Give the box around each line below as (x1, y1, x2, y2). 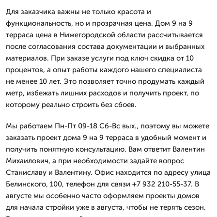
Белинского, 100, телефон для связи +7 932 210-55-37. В (6, 179, 199, 188)
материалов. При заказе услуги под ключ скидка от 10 (6, 53, 194, 62)
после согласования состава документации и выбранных (6, 42, 204, 51)
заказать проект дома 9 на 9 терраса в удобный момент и (6, 133, 206, 142)
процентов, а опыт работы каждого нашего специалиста (6, 65, 202, 74)
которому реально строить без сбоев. (6, 100, 137, 109)
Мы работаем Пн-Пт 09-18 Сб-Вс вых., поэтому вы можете (6, 121, 209, 130)
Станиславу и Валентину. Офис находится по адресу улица (6, 168, 211, 177)
